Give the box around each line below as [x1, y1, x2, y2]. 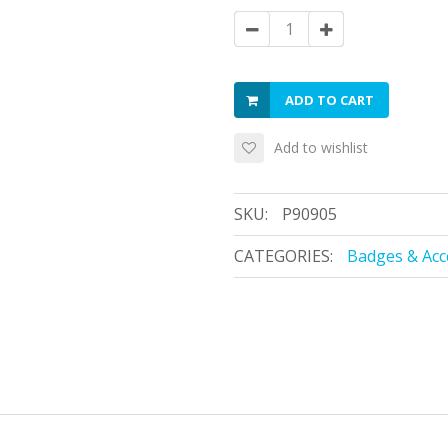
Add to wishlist [274, 138, 368, 157]
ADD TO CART [285, 91, 374, 109]
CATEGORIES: [234, 245, 333, 267]
